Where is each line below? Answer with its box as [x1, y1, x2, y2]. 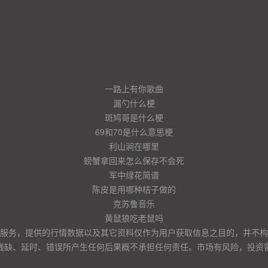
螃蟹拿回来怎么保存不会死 [84, 154, 184, 166]
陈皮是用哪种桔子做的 [92, 183, 176, 195]
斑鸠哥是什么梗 [105, 111, 163, 123]
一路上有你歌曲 [105, 83, 163, 95]
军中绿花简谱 [109, 169, 159, 181]
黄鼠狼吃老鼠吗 [105, 212, 163, 224]
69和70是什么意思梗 [95, 126, 173, 138]
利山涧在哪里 [109, 140, 159, 152]
